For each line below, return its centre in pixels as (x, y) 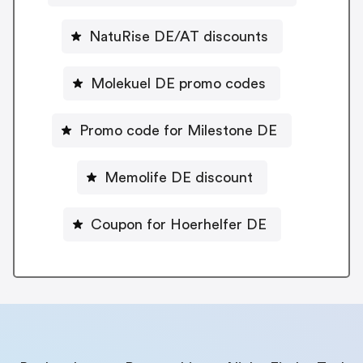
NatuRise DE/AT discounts (178, 36)
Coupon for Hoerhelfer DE (178, 224)
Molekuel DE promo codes (178, 83)
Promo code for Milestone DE (178, 130)
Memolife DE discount (178, 177)
